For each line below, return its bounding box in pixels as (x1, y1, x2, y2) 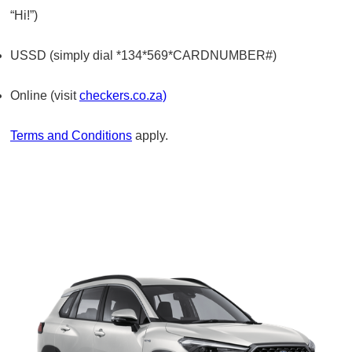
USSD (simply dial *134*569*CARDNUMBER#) (10, 48, 280, 62)
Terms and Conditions (10, 128, 132, 142)
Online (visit (10, 88, 79, 102)
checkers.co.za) (79, 88, 167, 102)
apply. (132, 128, 174, 142)
